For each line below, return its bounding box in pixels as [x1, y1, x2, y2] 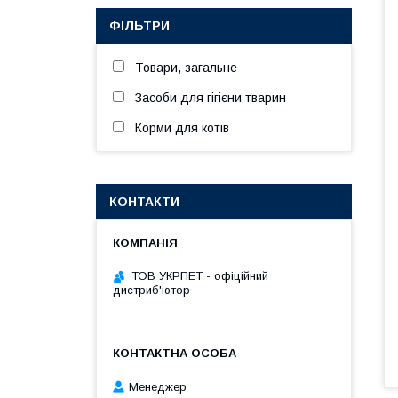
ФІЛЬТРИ [109, 19, 170, 33]
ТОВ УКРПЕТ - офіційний [131, 269, 268, 283]
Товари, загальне [135, 60, 237, 75]
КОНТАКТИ [109, 195, 179, 209]
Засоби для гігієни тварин [135, 91, 286, 105]
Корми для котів [135, 121, 229, 135]
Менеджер [129, 379, 187, 394]
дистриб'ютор [113, 283, 190, 297]
